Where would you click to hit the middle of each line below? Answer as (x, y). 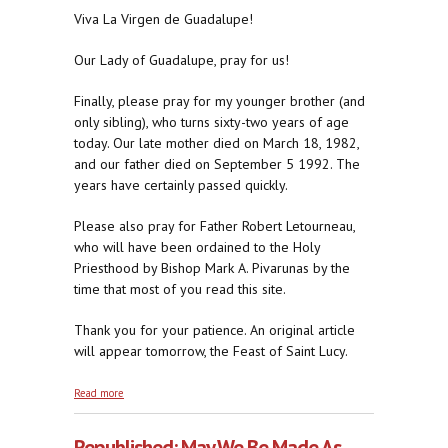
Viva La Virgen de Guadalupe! (163, 19)
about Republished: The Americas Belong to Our (239, 390)
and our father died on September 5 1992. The (217, 164)
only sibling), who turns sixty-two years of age (211, 122)
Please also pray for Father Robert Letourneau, (214, 226)
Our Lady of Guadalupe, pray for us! (181, 60)
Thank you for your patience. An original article (214, 330)
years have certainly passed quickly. (181, 185)
